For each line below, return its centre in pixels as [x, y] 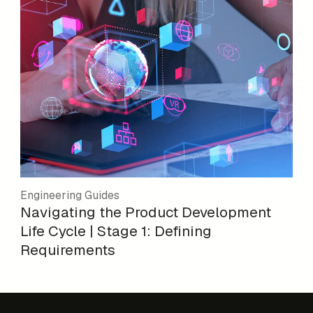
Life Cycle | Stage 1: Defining [116, 231]
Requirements [68, 250]
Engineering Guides [70, 196]
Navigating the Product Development [146, 212]
